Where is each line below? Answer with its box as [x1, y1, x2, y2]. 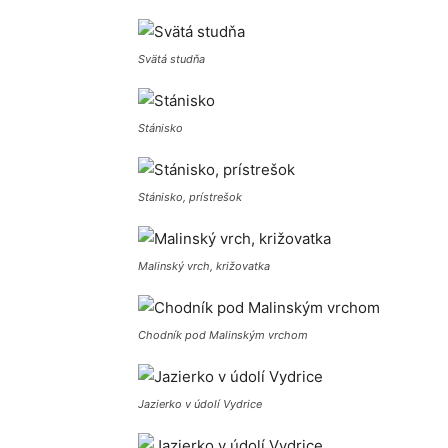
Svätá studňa [138, 52, 205, 67]
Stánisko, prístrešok [138, 190, 242, 205]
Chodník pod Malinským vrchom [138, 328, 308, 343]
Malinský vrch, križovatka [138, 259, 270, 274]
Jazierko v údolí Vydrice [138, 397, 262, 412]
